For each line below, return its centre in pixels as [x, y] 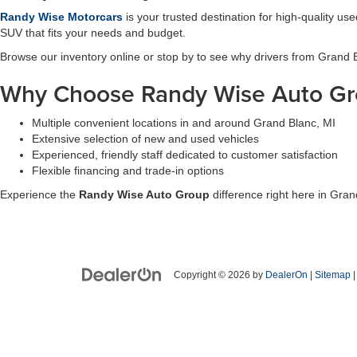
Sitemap [333, 275]
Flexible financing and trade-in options [128, 171]
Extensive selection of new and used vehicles [145, 139]
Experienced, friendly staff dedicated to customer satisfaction [185, 155]
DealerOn [286, 275]
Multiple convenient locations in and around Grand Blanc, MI [184, 123]
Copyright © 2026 [213, 275]
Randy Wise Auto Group [144, 194]
